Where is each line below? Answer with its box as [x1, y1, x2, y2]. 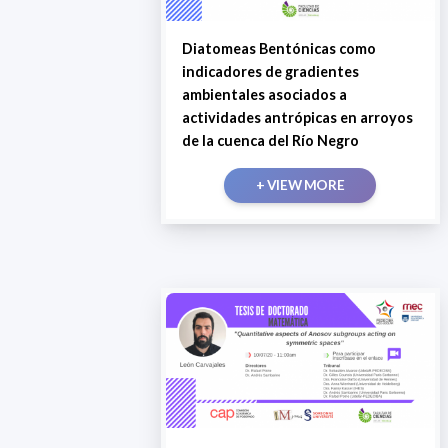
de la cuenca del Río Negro [181, 132, 359, 150]
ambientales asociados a [181, 86, 347, 104]
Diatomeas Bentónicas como [181, 40, 376, 58]
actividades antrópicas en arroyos [181, 109, 413, 127]
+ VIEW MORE [255, 177, 345, 194]
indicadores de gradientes [181, 63, 359, 81]
